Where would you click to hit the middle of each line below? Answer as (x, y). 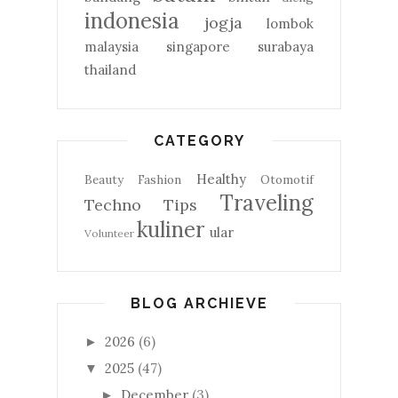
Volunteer (109, 233)
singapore (198, 47)
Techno (113, 205)
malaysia (111, 47)
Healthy (221, 179)
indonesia (132, 21)
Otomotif (287, 179)
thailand (110, 70)
